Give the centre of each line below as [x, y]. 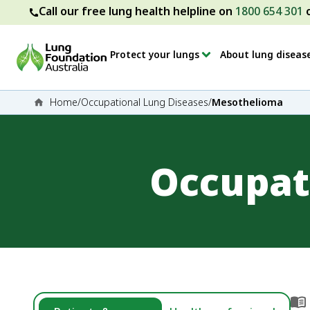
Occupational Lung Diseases [145, 102]
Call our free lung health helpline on [137, 11]
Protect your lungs [155, 54]
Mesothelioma [247, 102]
